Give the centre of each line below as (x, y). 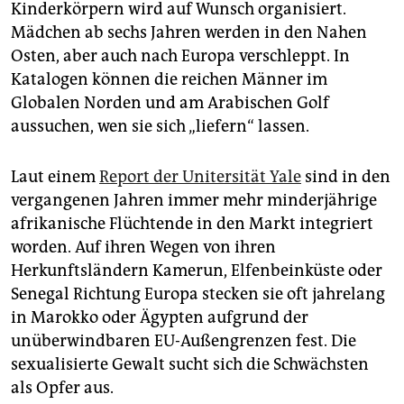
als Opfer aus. (62, 388)
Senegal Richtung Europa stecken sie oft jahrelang (198, 294)
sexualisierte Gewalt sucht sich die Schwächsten (190, 365)
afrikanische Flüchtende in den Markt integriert (192, 224)
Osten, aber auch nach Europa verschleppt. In (180, 56)
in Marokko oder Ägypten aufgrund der (160, 318)
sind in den (346, 177)
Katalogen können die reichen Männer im (169, 80)
